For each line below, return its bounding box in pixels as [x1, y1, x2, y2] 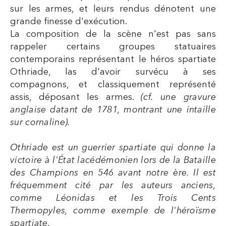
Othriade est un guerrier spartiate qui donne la [10, 143, 216, 152]
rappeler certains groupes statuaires [10, 42, 216, 51]
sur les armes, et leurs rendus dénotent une [10, 4, 216, 14]
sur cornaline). [10, 118, 71, 127]
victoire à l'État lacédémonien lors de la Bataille [10, 155, 216, 165]
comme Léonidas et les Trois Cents [10, 193, 216, 203]
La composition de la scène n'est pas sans [10, 29, 216, 39]
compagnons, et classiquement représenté [10, 80, 216, 89]
